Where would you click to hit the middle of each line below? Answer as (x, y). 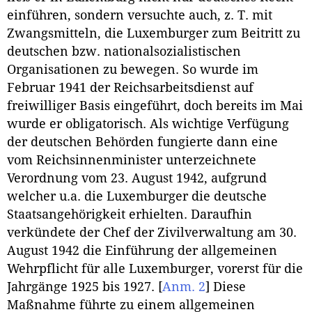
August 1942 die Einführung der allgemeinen (142, 250)
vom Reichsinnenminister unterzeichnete (132, 160)
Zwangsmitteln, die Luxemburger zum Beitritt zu (154, 33)
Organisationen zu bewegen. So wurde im (133, 69)
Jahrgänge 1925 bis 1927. (83, 287)
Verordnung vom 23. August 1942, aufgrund (137, 178)
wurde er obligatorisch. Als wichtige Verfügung (148, 124)
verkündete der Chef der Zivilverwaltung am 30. (152, 232)
